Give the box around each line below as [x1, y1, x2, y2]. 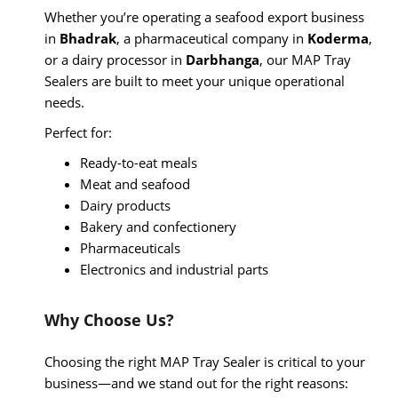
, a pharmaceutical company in [116, 28, 307, 47]
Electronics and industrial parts [80, 259, 268, 278]
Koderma [307, 28, 369, 47]
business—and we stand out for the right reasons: [44, 373, 348, 392]
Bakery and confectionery [80, 217, 236, 235]
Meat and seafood [80, 174, 190, 193]
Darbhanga [186, 50, 259, 68]
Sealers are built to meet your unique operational [44, 71, 345, 90]
